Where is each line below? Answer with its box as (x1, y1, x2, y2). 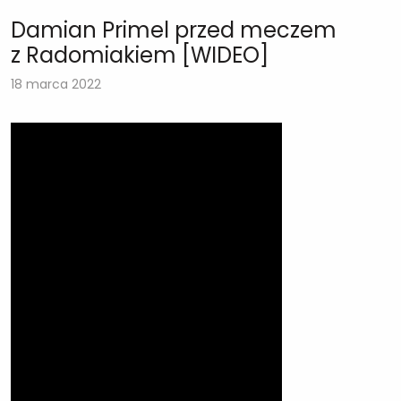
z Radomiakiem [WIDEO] (11, 39, 269, 70)
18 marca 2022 (11, 74, 101, 93)
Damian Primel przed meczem (11, 14, 337, 45)
